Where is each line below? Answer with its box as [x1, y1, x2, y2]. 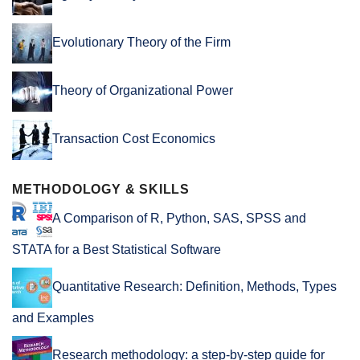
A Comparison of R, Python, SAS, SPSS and [52, 211, 306, 225]
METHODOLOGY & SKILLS [12, 182, 190, 196]
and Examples [12, 310, 94, 325]
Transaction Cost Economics [52, 131, 215, 145]
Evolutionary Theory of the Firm [52, 35, 231, 49]
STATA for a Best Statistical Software [12, 242, 221, 256]
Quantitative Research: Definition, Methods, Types [52, 279, 337, 293]
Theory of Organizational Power [52, 83, 233, 97]
